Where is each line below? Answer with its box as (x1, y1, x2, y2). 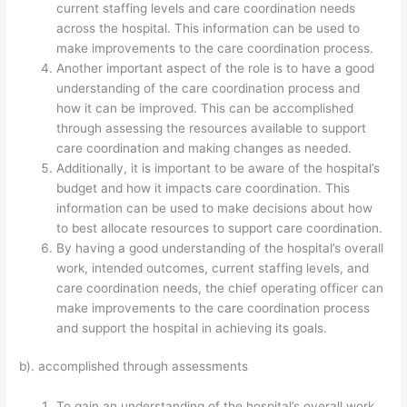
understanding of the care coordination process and (56, 80, 361, 95)
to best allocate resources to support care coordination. (56, 220, 383, 235)
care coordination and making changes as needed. (56, 140, 352, 155)
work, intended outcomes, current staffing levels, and (56, 260, 370, 275)
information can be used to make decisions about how (56, 200, 373, 215)
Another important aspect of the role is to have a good (56, 60, 375, 75)
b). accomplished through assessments (19, 359, 249, 374)
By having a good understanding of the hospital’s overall (56, 240, 384, 255)
